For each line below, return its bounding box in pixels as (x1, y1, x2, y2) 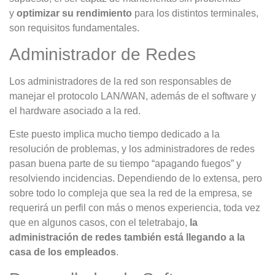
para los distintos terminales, (132, 7, 258, 18)
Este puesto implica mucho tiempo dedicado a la (9, 129, 220, 140)
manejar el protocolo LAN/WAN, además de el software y (9, 90, 256, 101)
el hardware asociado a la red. (9, 105, 141, 116)
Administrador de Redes (9, 44, 196, 64)
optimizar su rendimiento (17, 7, 132, 18)
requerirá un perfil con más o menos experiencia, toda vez (9, 203, 260, 214)
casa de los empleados (9, 247, 116, 258)
